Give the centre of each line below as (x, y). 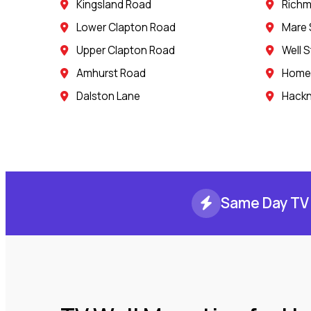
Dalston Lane (108, 96)
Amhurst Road (111, 73)
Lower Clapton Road (126, 27)
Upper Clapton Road (126, 50)
